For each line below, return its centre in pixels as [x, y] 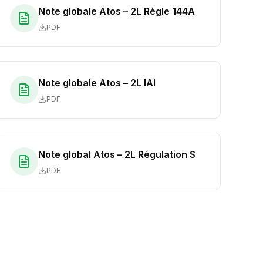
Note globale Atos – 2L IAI [97, 83]
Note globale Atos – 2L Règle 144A [117, 11]
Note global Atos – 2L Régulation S [117, 154]
